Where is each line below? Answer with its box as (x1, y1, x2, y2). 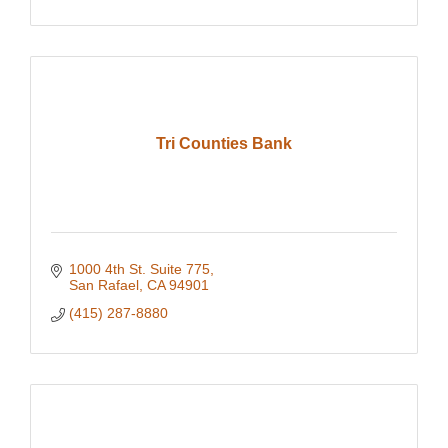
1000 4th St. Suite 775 (68, 261, 210, 278)
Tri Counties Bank (156, 135, 292, 153)
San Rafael (68, 277, 139, 294)
